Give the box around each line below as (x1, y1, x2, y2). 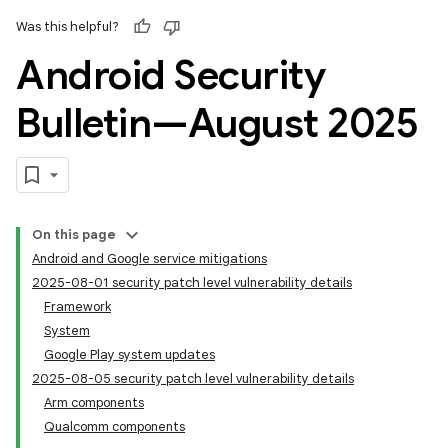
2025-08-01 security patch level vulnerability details (32, 274, 352, 291)
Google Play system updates (44, 346, 215, 363)
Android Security (16, 50, 325, 100)
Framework (44, 298, 111, 315)
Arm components (44, 394, 144, 411)
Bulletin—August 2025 (16, 98, 417, 148)
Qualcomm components (44, 418, 185, 435)
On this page (32, 226, 116, 243)
